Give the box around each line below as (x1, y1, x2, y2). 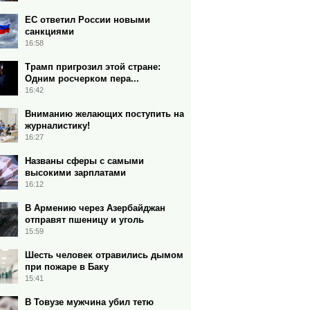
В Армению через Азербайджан (25, 203, 165, 213)
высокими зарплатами (25, 167, 126, 178)
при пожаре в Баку (25, 262, 109, 272)
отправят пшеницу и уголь (25, 215, 144, 225)
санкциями (25, 26, 74, 37)
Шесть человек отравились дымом (25, 250, 183, 260)
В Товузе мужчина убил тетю (25, 297, 154, 307)
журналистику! (25, 120, 90, 131)
